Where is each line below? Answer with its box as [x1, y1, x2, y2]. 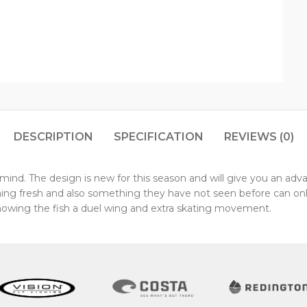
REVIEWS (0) [223, 130, 294, 143]
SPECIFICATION [113, 130, 204, 143]
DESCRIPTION [13, 130, 93, 143]
